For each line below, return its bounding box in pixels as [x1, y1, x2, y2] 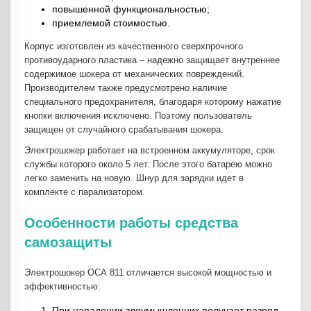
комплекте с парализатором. [24, 187, 148, 198]
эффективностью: [24, 281, 101, 292]
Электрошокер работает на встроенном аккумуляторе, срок [24, 145, 275, 156]
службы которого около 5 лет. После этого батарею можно [24, 159, 272, 170]
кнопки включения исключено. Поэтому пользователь [24, 110, 252, 121]
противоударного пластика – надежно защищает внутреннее [24, 55, 280, 66]
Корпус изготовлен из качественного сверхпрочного [24, 41, 243, 52]
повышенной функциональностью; [52, 3, 210, 15]
